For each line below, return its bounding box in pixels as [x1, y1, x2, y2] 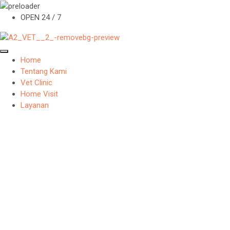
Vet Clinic [21, 78, 52, 88]
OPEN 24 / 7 [21, 13, 61, 23]
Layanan [21, 101, 49, 110]
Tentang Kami [21, 67, 67, 76]
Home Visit [21, 89, 58, 99]
